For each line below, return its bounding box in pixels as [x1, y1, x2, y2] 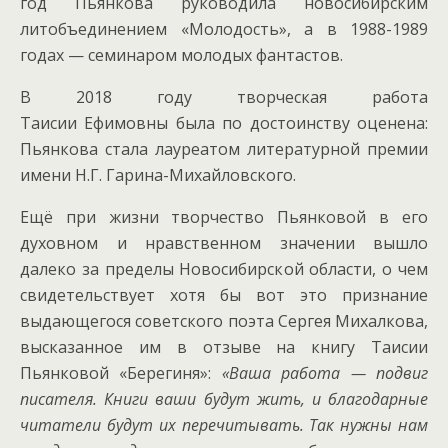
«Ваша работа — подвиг [221, 362, 429, 384]
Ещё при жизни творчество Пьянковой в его [20, 206, 428, 228]
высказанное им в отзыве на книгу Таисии [20, 336, 428, 358]
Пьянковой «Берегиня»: [20, 362, 222, 384]
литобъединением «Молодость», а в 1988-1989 [20, 18, 428, 40]
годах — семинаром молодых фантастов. [20, 44, 343, 66]
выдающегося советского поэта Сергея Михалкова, [20, 310, 428, 332]
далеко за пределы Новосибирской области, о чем [20, 258, 428, 280]
